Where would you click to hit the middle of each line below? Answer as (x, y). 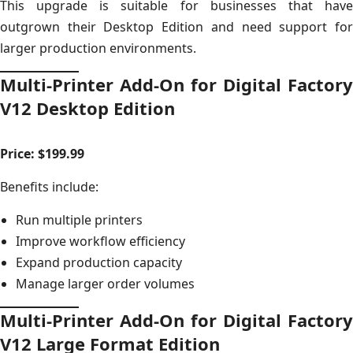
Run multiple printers (79, 219)
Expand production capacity (99, 262)
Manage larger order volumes (105, 283)
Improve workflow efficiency (100, 241)
